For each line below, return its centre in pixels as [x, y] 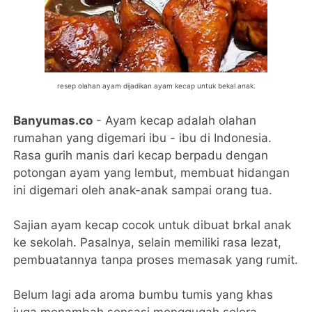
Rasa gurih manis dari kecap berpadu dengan [141, 156]
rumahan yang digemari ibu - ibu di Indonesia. [143, 138]
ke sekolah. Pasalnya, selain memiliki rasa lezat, [148, 243]
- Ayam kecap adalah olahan [175, 121]
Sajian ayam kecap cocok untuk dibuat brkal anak [153, 225]
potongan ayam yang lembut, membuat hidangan [152, 173]
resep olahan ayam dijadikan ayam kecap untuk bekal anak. [156, 86]
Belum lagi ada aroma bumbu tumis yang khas [143, 295]
